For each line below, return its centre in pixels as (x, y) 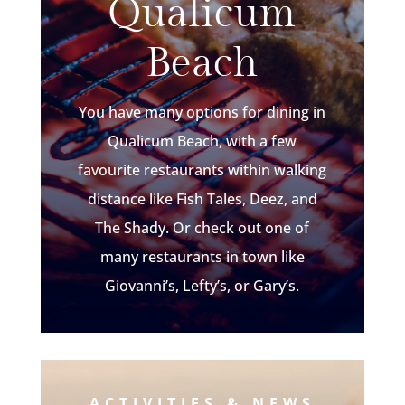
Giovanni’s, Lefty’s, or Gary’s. (202, 286)
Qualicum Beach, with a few (202, 141)
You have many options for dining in (202, 113)
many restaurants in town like (202, 257)
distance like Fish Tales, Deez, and (202, 199)
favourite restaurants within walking (202, 170)
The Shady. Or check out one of (202, 228)
